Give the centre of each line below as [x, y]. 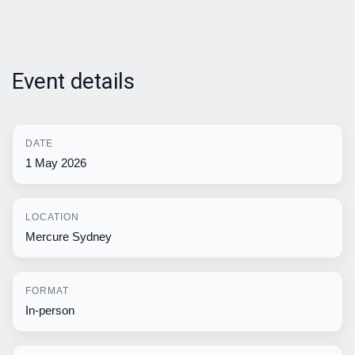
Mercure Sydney [69, 236]
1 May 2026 [56, 162]
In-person [50, 310]
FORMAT [47, 290]
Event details [73, 81]
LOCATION [52, 217]
